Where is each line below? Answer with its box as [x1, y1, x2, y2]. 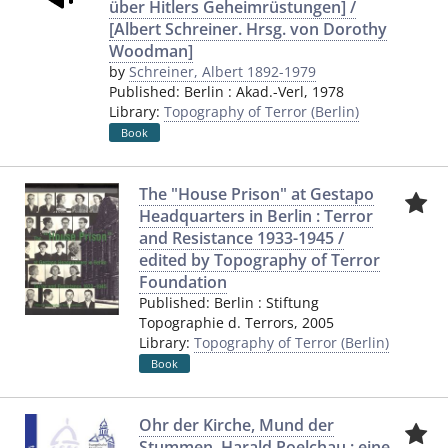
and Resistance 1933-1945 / [138, 227, 344, 249]
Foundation [138, 271, 227, 293]
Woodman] [109, 40, 193, 62]
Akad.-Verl [236, 82, 304, 101]
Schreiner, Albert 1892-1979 [129, 62, 316, 81]
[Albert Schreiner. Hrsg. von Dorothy [109, 18, 387, 40]
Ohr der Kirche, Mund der [138, 414, 334, 436]
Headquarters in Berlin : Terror [138, 205, 373, 227]
